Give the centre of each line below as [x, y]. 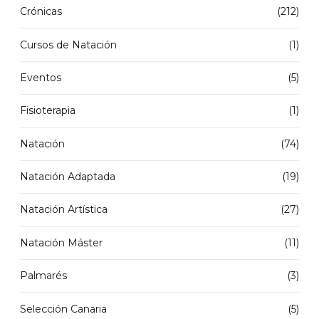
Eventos [41, 77]
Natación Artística [64, 210]
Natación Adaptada [68, 177]
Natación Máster [61, 242]
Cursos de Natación [68, 45]
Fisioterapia [48, 111]
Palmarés [43, 276]
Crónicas [41, 12]
